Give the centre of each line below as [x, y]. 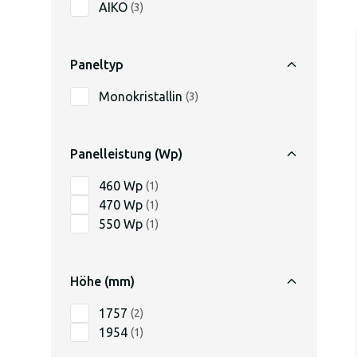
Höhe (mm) [102, 281]
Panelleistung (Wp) [126, 154]
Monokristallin [141, 96]
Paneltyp [97, 65]
